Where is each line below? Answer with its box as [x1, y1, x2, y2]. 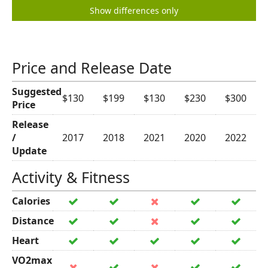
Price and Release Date [12, 57, 172, 78]
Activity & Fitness [12, 167, 130, 187]
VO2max [12, 254, 52, 267]
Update [12, 144, 47, 157]
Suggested [12, 85, 62, 98]
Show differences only [90, 5, 178, 16]
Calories [12, 194, 50, 208]
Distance [12, 214, 54, 227]
